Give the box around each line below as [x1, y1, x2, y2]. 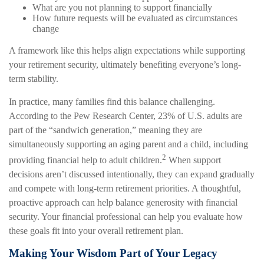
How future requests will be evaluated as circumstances [32, 12, 237, 23]
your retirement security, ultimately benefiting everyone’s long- [9, 59, 241, 70]
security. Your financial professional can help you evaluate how [9, 211, 243, 222]
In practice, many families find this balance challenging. [9, 96, 215, 107]
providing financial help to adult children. [9, 154, 162, 165]
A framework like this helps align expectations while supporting [9, 45, 245, 55]
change [32, 23, 59, 34]
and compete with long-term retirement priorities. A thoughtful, [9, 183, 241, 193]
